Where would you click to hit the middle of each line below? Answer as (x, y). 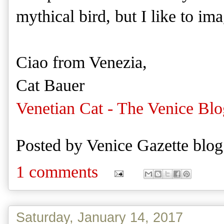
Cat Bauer (50, 85)
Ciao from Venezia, (81, 62)
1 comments (57, 172)
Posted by (51, 145)
